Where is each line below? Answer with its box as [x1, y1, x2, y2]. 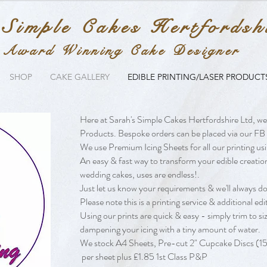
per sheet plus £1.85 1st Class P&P [80, 250, 207, 264]
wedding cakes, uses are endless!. [80, 167, 200, 182]
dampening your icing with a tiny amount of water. [80, 222, 260, 237]
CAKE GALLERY [50, 72, 110, 82]
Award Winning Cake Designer [2, 42, 241, 59]
